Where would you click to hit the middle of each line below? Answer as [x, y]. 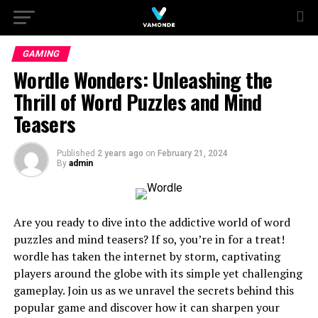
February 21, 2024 [192, 153]
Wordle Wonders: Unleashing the [143, 79]
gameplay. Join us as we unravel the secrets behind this [153, 290]
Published [76, 153]
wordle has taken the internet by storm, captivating [147, 256]
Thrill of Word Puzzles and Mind [137, 102]
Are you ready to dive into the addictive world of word [152, 222]
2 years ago [120, 153]
